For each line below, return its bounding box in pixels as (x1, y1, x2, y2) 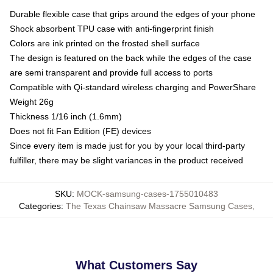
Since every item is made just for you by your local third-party (10, 141, 245, 151)
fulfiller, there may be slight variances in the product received (10, 155, 243, 165)
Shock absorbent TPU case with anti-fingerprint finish (10, 24, 214, 34)
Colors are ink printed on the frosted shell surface (10, 38, 200, 48)
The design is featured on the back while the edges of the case (10, 53, 252, 63)
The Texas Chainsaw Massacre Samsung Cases (65, 201, 252, 211)
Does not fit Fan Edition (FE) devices (10, 126, 151, 136)
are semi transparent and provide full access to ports (10, 68, 213, 77)
